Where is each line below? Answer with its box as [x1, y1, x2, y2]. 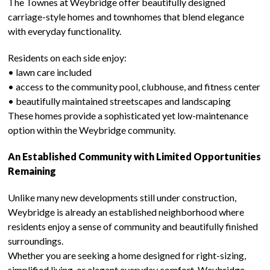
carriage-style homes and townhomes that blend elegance [8, 11, 245, 22]
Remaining [8, 165, 57, 177]
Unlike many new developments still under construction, [8, 192, 237, 203]
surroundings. [8, 235, 64, 246]
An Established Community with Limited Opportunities [8, 151, 262, 162]
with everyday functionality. [8, 25, 122, 37]
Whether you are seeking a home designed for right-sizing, [8, 250, 246, 261]
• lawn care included [8, 66, 92, 78]
